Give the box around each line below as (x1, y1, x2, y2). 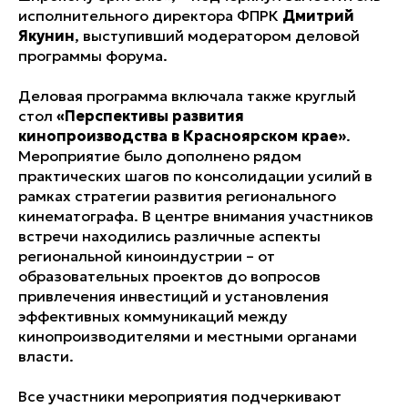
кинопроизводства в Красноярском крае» (18, 127, 346, 146)
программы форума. (18, 46, 168, 66)
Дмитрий (282, 6, 354, 25)
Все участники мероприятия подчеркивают (18, 387, 342, 406)
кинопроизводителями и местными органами (18, 327, 357, 346)
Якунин (18, 26, 75, 46)
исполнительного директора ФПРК (18, 6, 282, 25)
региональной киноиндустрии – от (18, 247, 275, 266)
